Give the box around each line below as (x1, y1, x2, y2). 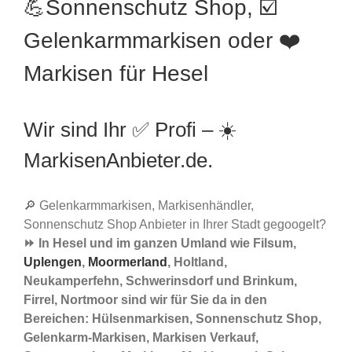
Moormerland (88, 255, 167, 269)
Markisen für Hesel (24, 61, 208, 86)
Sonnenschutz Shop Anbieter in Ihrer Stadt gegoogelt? (24, 218, 326, 232)
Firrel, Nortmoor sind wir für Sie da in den (24, 293, 267, 307)
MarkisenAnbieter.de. (24, 148, 213, 173)
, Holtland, (167, 255, 227, 269)
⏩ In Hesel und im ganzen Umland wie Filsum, (24, 236, 296, 251)
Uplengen (24, 255, 82, 269)
